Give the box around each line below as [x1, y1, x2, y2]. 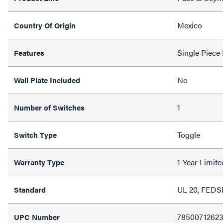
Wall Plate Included [14, 74, 80, 85]
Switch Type [14, 129, 57, 140]
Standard [14, 184, 46, 195]
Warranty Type [14, 156, 64, 167]
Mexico [177, 19, 202, 31]
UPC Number [14, 211, 60, 222]
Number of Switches [14, 102, 85, 112]
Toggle [177, 128, 200, 140]
